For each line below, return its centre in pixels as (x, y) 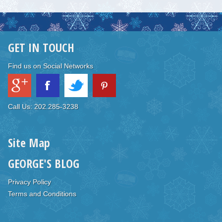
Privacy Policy (29, 182)
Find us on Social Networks (51, 66)
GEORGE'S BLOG (44, 163)
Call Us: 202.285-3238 (43, 107)
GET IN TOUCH (41, 47)
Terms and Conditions (42, 194)
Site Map (29, 142)
